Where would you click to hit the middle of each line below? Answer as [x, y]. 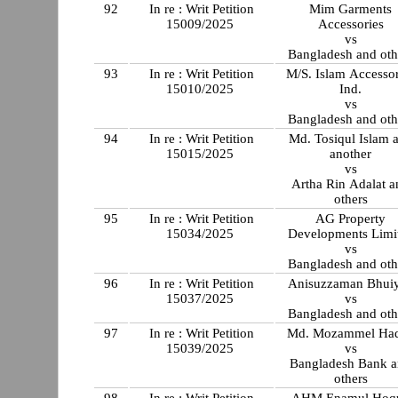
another [351, 154]
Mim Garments [351, 9]
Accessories [350, 24]
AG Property [351, 219]
